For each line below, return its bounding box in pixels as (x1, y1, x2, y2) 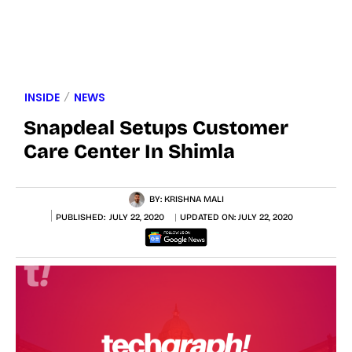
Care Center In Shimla (24, 139, 235, 163)
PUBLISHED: (56, 211, 105, 222)
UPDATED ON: (180, 212, 238, 223)
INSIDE (24, 89, 60, 105)
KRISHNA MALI (164, 193, 224, 204)
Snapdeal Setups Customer (24, 115, 288, 140)
